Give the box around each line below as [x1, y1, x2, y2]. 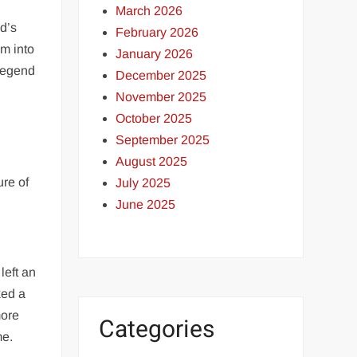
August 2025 [116, 154, 188, 168]
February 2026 [116, 25, 199, 39]
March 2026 [116, 3, 183, 18]
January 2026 [116, 46, 194, 61]
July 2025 [116, 175, 171, 190]
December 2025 [116, 68, 207, 82]
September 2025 [116, 132, 210, 147]
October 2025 [116, 111, 193, 125]
